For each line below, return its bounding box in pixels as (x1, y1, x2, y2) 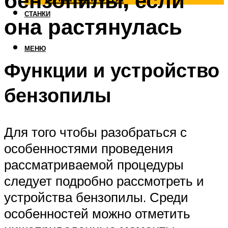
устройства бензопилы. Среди (4, 188, 188, 205)
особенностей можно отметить (4, 205, 190, 221)
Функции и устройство (4, 57, 219, 82)
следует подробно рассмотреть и (4, 172, 204, 189)
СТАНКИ (24, 10, 50, 18)
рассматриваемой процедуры (4, 156, 184, 173)
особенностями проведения (4, 139, 173, 156)
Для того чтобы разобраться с (4, 123, 187, 140)
